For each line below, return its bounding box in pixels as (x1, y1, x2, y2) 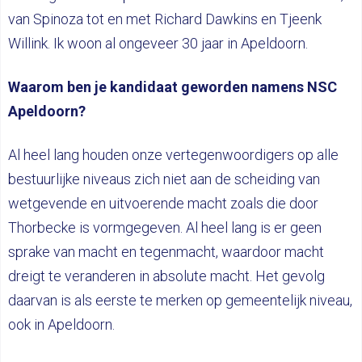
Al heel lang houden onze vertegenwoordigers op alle (8, 146, 339, 164)
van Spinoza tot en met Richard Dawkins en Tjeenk (8, 11, 322, 28)
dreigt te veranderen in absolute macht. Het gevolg (8, 267, 325, 285)
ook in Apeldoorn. (8, 316, 115, 334)
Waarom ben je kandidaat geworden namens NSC (8, 78, 337, 96)
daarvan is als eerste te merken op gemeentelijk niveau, (8, 292, 352, 309)
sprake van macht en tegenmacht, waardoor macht (8, 243, 324, 261)
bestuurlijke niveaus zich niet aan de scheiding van (8, 170, 320, 188)
